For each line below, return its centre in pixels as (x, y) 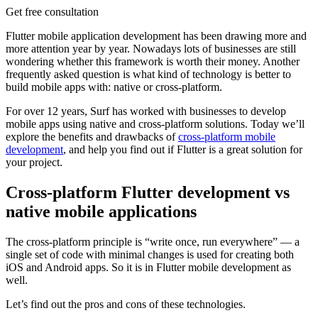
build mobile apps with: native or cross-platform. (115, 87)
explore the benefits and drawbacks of (92, 137)
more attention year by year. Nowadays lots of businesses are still (151, 49)
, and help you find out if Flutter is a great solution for (183, 150)
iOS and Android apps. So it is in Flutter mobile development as (148, 268)
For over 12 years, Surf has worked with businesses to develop (146, 111)
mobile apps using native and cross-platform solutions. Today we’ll (155, 124)
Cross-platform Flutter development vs (148, 193)
